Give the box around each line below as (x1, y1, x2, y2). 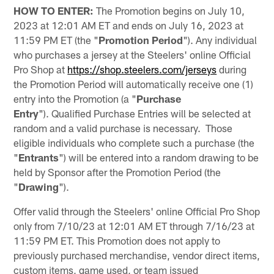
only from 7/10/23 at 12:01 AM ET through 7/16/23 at (13, 219, 255, 232)
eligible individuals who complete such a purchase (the (13, 136, 255, 149)
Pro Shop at (13, 62, 68, 75)
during (217, 62, 247, 75)
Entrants (18, 150, 59, 163)
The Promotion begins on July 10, (94, 4, 245, 17)
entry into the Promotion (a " (13, 92, 137, 105)
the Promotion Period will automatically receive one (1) (13, 77, 254, 90)
